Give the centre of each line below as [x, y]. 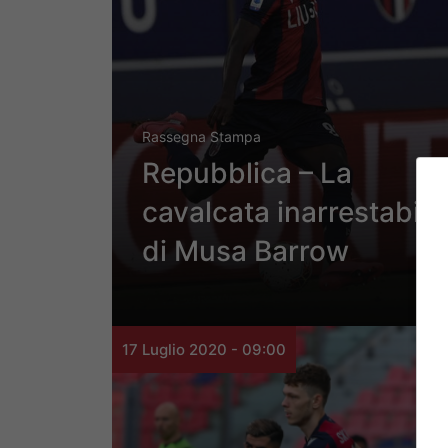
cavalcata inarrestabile [292, 212]
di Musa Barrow [245, 251]
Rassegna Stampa [201, 137]
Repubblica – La [247, 173]
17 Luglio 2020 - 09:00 [204, 350]
